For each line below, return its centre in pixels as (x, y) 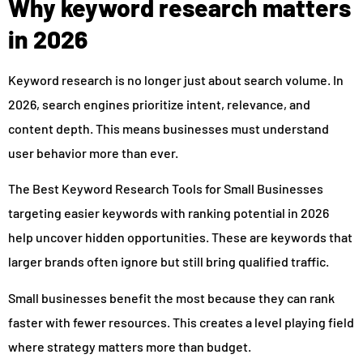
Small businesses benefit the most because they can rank (171, 297)
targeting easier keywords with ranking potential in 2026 (169, 213)
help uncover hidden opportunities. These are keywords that (180, 237)
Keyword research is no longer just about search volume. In (176, 80)
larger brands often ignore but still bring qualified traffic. (169, 262)
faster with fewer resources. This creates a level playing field (181, 322)
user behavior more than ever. (93, 153)
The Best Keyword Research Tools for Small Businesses (166, 189)
